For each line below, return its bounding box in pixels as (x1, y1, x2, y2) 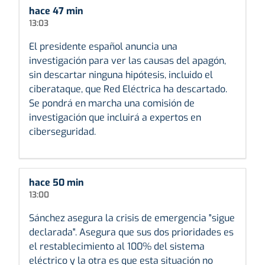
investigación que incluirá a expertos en (29, 111, 201, 124)
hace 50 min (29, 176, 84, 189)
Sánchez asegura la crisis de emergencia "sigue (29, 211, 235, 224)
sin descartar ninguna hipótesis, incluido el (29, 68, 213, 81)
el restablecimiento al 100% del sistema (29, 240, 205, 253)
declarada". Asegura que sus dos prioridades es (29, 225, 234, 238)
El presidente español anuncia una (29, 40, 177, 53)
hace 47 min (29, 4, 83, 17)
